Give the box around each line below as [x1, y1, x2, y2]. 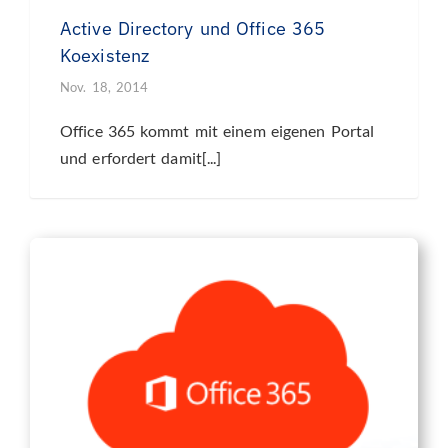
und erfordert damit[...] [60, 148, 222, 168]
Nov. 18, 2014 [60, 79, 149, 96]
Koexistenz [60, 44, 149, 68]
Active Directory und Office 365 [60, 17, 326, 41]
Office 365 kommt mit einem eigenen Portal [60, 121, 375, 141]
